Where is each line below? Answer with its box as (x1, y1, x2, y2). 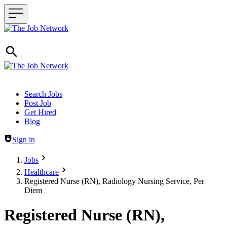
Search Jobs (24, 90, 62, 98)
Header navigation (4, 89, 62, 98)
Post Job (24, 99, 51, 107)
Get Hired (24, 108, 56, 117)
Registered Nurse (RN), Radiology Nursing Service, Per (24, 177, 204, 185)
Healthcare (24, 168, 59, 176)
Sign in (12, 135, 35, 144)
